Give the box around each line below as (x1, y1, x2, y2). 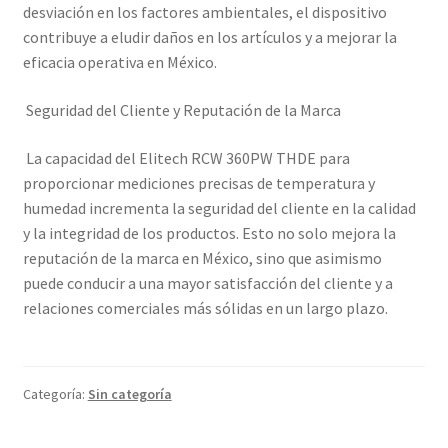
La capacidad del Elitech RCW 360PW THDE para (22, 147, 350, 168)
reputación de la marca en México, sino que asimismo (22, 247, 382, 268)
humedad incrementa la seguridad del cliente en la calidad (22, 197, 416, 218)
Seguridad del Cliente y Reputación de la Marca (22, 99, 341, 120)
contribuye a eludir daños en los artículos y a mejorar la (22, 27, 397, 48)
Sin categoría (87, 384, 172, 403)
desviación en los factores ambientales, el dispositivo (22, 2, 387, 23)
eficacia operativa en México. (22, 52, 217, 73)
